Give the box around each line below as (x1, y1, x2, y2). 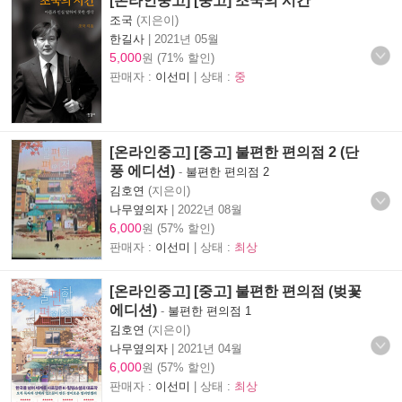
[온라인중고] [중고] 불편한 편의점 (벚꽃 (109, 283, 362, 299)
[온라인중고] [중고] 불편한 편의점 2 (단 (109, 144, 359, 160)
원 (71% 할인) (142, 50, 214, 65)
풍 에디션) (109, 162, 175, 179)
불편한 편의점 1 (168, 303, 251, 318)
